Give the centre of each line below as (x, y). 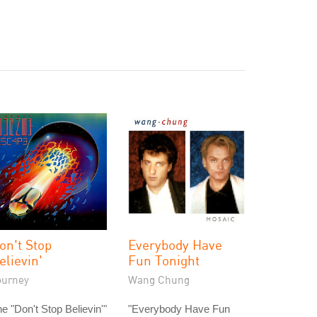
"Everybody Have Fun (179, 309)
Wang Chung (159, 279)
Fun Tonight (164, 260)
